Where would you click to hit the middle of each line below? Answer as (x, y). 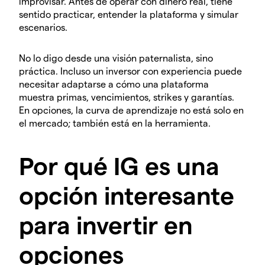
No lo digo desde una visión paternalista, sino (116, 58)
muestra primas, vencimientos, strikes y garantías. (127, 97)
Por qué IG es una (119, 165)
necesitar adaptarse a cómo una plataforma (114, 84)
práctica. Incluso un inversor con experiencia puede (130, 71)
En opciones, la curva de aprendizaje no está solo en (131, 110)
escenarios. (43, 27)
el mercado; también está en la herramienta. (115, 123)
